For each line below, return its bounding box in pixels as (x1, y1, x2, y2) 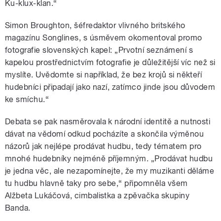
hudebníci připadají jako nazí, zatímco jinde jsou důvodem (5, 82, 216, 92)
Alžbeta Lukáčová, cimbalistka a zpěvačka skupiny (5, 191, 190, 201)
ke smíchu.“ (5, 95, 49, 105)
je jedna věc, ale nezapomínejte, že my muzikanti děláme (5, 166, 215, 176)
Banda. (5, 203, 31, 213)
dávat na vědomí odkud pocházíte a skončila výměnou (5, 129, 204, 139)
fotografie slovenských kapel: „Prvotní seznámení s (5, 45, 193, 55)
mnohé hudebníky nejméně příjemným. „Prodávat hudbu (5, 154, 213, 164)
